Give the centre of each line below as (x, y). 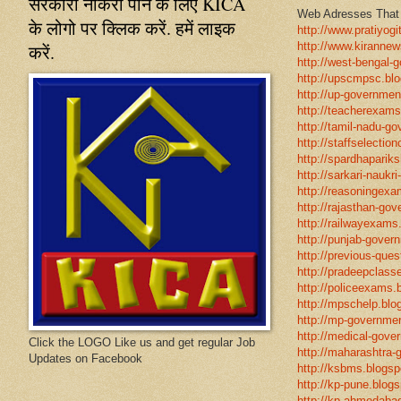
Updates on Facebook (85, 358)
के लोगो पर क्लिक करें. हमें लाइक (132, 28)
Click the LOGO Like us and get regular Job (142, 342)
